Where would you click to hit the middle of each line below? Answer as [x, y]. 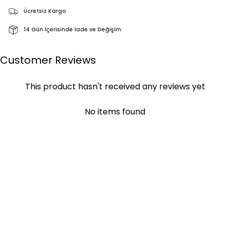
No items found [115, 112]
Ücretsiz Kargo [45, 11]
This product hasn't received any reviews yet [115, 87]
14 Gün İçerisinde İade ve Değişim [72, 30]
